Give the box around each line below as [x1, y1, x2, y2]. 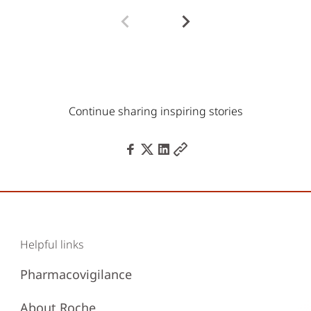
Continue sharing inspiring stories [68, 103, 243, 119]
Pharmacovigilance [20, 266, 133, 283]
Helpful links [20, 237, 85, 252]
